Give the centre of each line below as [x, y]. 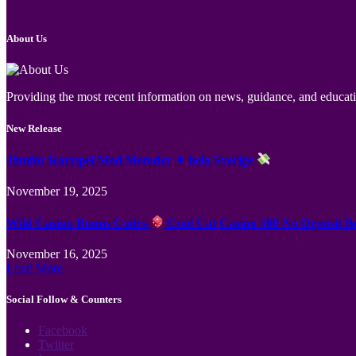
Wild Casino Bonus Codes [78, 222]
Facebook [63, 331]
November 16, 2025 [57, 253]
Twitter [56, 345]
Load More [35, 268]
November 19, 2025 [57, 191]
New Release [34, 128]
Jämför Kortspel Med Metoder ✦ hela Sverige [132, 160]
